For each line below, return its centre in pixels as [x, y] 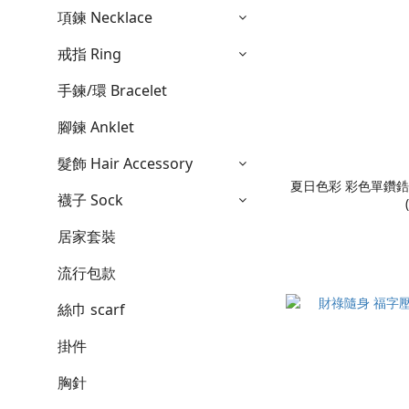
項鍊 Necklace [105, 18]
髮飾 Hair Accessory [125, 164]
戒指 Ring [89, 54]
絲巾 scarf [91, 310]
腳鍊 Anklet [96, 127]
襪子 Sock [90, 200]
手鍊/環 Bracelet [112, 91]
